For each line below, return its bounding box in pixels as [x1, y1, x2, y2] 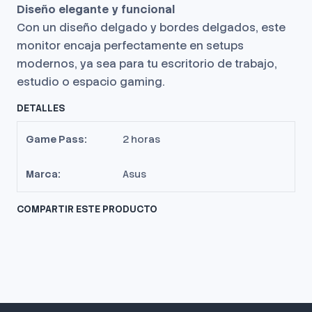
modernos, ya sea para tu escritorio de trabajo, [17, 56, 277, 71]
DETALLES [17, 102, 65, 114]
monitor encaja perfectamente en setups [17, 38, 244, 53]
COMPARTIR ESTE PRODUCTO [17, 203, 157, 215]
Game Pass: [26, 133, 87, 146]
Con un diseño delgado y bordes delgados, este [17, 20, 286, 35]
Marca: [26, 168, 61, 180]
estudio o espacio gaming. [17, 75, 165, 89]
